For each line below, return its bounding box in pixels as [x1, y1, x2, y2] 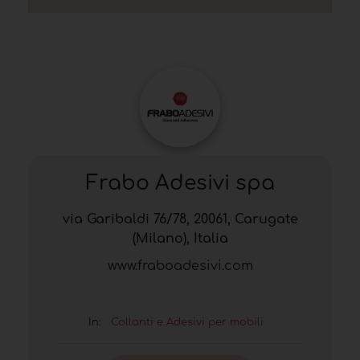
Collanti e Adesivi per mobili [111, 317, 264, 329]
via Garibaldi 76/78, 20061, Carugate [62, 212, 298, 227]
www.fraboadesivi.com [107, 259, 253, 274]
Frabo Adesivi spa [85, 172, 275, 195]
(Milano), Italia [132, 231, 228, 247]
